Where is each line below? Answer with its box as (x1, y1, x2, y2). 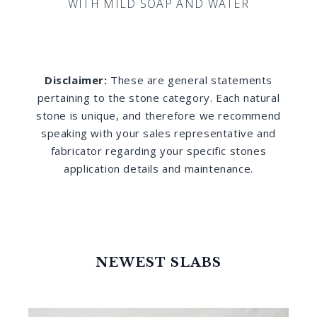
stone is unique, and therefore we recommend (36, 108, 281, 122)
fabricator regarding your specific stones (50, 143, 267, 158)
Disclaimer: (44, 72, 111, 87)
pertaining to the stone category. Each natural (37, 90, 280, 105)
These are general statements (110, 72, 272, 87)
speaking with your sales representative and (41, 125, 276, 140)
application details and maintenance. (64, 161, 253, 175)
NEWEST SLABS (95, 254, 222, 270)
